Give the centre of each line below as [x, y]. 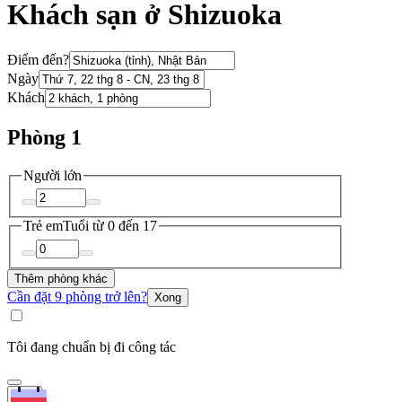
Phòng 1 [44, 137]
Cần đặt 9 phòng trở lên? [77, 296]
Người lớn [52, 175]
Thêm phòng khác [61, 278]
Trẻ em [43, 226]
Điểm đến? [38, 59]
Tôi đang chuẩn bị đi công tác [92, 346]
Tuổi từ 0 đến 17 [110, 226]
